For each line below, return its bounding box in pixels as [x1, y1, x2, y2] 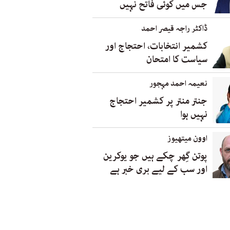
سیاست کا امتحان [146, 52, 207, 67]
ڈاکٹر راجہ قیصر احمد [141, 22, 207, 35]
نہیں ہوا [180, 107, 207, 122]
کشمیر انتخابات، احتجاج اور [105, 39, 207, 53]
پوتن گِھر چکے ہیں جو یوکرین [103, 148, 207, 163]
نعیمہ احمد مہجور [149, 77, 207, 90]
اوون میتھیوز [167, 132, 207, 145]
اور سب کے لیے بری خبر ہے [110, 162, 207, 177]
